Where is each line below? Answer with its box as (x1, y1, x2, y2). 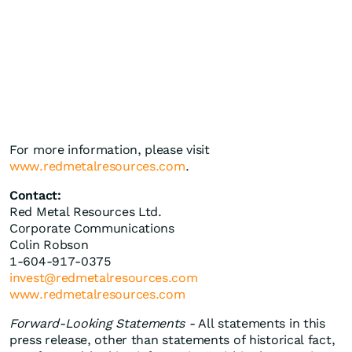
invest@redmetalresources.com (9, 270, 198, 286)
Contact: (9, 188, 61, 203)
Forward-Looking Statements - (9, 316, 195, 332)
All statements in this (194, 316, 325, 332)
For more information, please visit (9, 142, 210, 158)
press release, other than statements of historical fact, (9, 332, 335, 348)
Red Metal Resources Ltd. (9, 204, 162, 220)
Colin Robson (9, 237, 89, 253)
